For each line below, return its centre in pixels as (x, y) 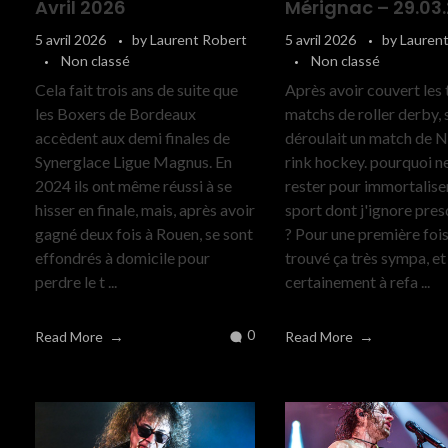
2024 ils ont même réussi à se (133, 186)
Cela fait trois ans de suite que (136, 90)
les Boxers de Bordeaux (115, 114)
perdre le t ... (76, 282)
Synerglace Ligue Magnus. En (133, 162)
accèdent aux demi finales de (132, 138)
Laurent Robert (198, 40)
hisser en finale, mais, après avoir (145, 210)
